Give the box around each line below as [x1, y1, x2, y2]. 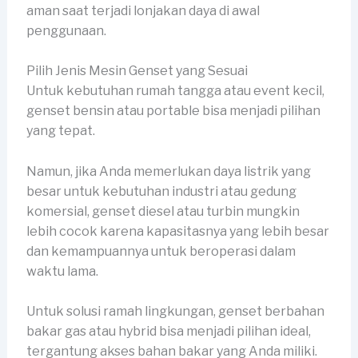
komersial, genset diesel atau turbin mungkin [26, 203, 300, 219]
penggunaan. [26, 22, 106, 38]
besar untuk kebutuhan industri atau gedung [26, 183, 296, 199]
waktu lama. [26, 263, 101, 279]
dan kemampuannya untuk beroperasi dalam [26, 243, 296, 259]
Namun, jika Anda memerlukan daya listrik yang [26, 163, 311, 179]
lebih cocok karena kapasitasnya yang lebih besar [26, 223, 329, 239]
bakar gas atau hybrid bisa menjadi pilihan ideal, [26, 324, 311, 340]
